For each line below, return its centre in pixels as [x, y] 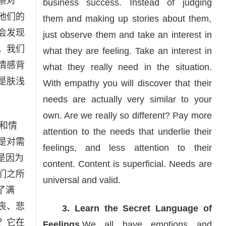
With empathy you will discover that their [127, 83]
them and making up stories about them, [127, 19]
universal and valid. [81, 180]
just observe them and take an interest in [127, 35]
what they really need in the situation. [127, 67]
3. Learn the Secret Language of [127, 208]
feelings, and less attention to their [127, 148]
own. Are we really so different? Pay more [127, 116]
